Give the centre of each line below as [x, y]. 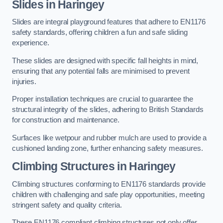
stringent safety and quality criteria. [67, 205]
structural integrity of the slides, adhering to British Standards [108, 110]
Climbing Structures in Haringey [94, 167]
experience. [31, 43]
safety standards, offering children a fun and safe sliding [100, 33]
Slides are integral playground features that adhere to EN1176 [109, 22]
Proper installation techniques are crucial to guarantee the [103, 99]
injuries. [25, 81]
